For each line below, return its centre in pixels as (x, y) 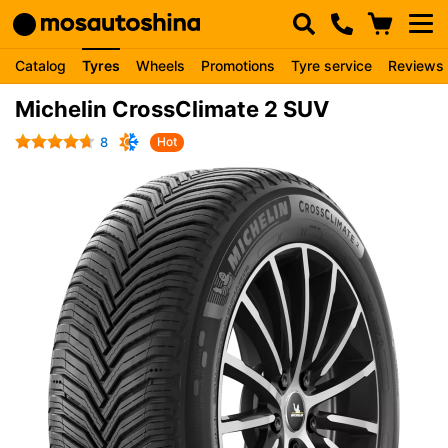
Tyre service (331, 65)
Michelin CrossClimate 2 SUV (172, 109)
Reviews (416, 65)
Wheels (160, 65)
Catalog (40, 65)
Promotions (238, 65)
